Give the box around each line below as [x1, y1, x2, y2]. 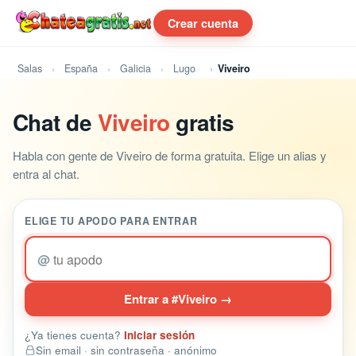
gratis [169, 106, 234, 138]
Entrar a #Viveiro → [124, 290, 232, 308]
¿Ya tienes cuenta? [25, 327, 124, 342]
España [64, 61, 98, 75]
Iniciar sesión [124, 327, 195, 342]
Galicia [120, 61, 151, 75]
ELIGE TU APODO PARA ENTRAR [25, 214, 198, 228]
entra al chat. [13, 165, 79, 182]
